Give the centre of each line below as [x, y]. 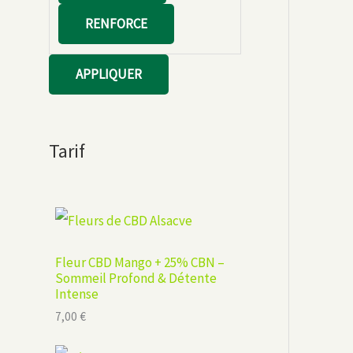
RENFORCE [116, 23]
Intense [77, 294]
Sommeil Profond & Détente [136, 279]
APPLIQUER [109, 74]
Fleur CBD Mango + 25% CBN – [140, 263]
